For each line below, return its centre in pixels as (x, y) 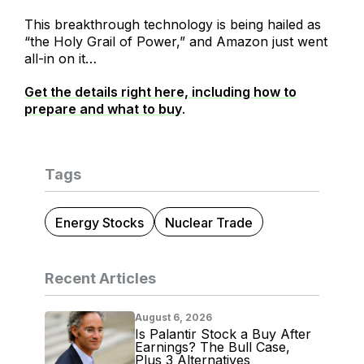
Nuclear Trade (209, 223)
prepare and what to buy (103, 109)
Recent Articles (100, 279)
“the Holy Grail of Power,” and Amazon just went (176, 42)
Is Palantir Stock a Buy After (223, 334)
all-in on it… (61, 59)
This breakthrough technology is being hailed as (173, 25)
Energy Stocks (100, 223)
